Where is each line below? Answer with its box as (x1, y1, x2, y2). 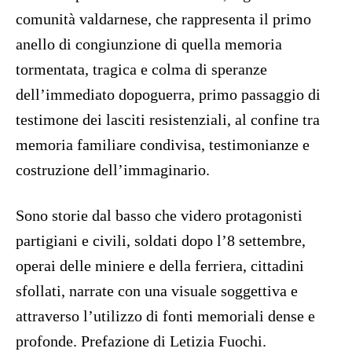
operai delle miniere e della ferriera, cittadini (16, 257, 304, 275)
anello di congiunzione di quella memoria (16, 35, 282, 53)
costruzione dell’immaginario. (16, 161, 210, 179)
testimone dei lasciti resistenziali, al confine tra (16, 111, 320, 129)
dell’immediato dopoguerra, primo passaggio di (16, 86, 321, 104)
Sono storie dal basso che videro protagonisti (16, 207, 302, 225)
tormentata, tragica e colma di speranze (16, 60, 267, 79)
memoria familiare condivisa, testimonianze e (16, 136, 310, 154)
